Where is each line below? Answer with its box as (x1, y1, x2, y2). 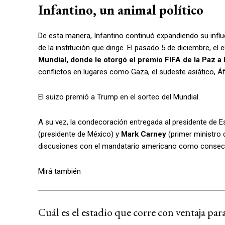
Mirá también (38, 167, 81, 176)
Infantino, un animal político (38, 1, 203, 19)
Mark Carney (121, 130, 166, 139)
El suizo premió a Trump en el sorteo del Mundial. (38, 92, 200, 102)
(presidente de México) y (38, 130, 121, 139)
